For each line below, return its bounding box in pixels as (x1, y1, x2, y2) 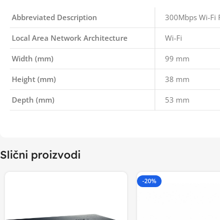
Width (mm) (12, 54, 54, 63)
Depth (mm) (12, 95, 55, 105)
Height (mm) (12, 74, 56, 84)
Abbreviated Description (12, 12, 97, 22)
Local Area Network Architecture (12, 33, 128, 43)
